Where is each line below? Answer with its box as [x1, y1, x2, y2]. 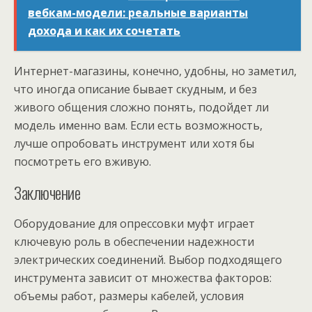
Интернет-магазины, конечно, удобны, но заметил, [14, 63, 297, 79]
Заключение [14, 179, 81, 205]
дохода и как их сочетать [28, 22, 180, 38]
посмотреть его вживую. [14, 153, 151, 169]
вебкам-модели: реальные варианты [28, 4, 248, 20]
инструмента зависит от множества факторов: [14, 270, 272, 286]
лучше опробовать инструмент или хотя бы [14, 135, 254, 151]
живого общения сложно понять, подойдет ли [14, 99, 269, 115]
